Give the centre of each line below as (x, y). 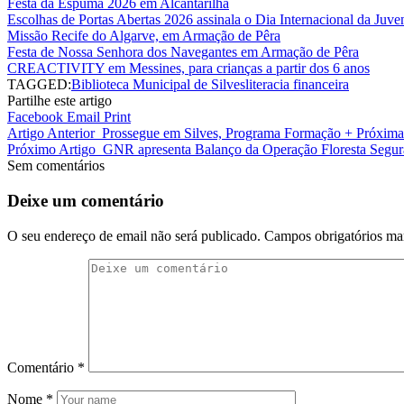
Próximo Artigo (51, 150)
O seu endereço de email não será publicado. (134, 235)
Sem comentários (56, 166)
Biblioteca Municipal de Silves (158, 85)
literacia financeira (297, 85)
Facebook (35, 117)
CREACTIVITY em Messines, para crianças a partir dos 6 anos (188, 69)
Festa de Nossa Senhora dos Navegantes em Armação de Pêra (183, 52)
